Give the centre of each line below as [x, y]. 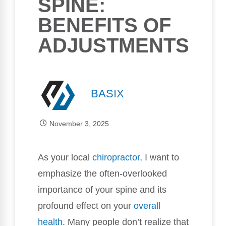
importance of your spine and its [102, 189]
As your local [65, 157]
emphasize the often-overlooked [102, 173]
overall [147, 206]
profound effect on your [86, 206]
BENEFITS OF [104, 25]
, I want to [159, 157]
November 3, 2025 [79, 123]
